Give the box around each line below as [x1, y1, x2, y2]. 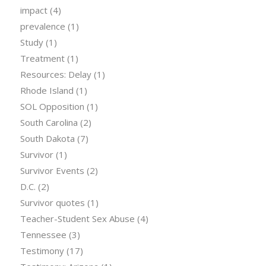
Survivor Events [20, 164, 84, 176]
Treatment [20, 52, 65, 64]
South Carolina [20, 116, 78, 128]
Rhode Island [20, 84, 74, 96]
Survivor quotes [20, 196, 85, 208]
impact [20, 4, 47, 16]
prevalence [20, 20, 65, 32]
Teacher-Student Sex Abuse [20, 212, 135, 224]
